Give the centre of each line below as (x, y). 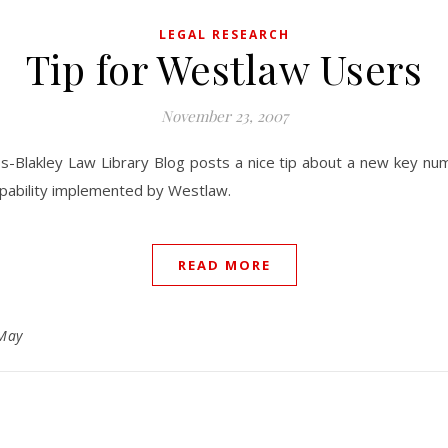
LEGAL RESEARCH (224, 34)
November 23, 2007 (224, 116)
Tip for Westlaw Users (224, 68)
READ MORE (224, 265)
